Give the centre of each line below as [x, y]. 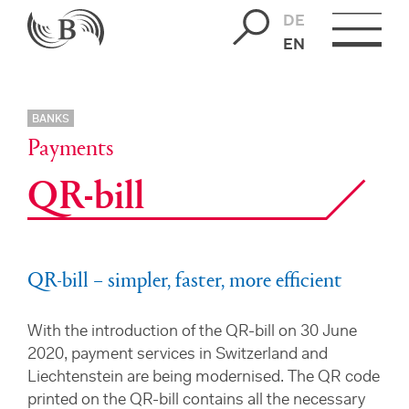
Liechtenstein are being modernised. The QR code [204, 378]
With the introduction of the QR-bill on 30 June [192, 332]
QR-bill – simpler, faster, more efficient [185, 278]
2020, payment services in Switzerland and [178, 355]
